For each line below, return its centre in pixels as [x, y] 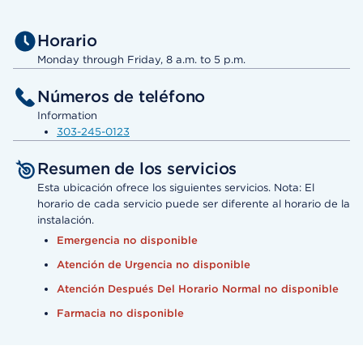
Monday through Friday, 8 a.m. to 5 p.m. [141, 60]
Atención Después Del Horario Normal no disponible [198, 289]
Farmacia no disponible [120, 314]
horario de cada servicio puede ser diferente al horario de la [194, 204]
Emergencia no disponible [127, 241]
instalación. [66, 220]
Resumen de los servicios [137, 169]
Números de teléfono [122, 97]
